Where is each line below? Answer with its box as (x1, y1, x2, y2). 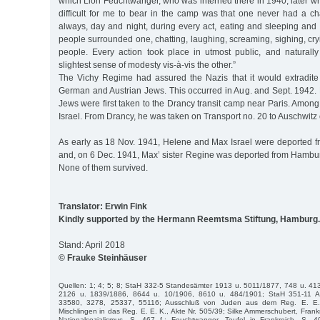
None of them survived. (59, 162, 148, 173)
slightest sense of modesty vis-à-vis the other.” (59, 59, 236, 70)
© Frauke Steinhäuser (59, 252, 147, 263)
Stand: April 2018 (59, 239, 125, 250)
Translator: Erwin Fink (59, 201, 147, 211)
